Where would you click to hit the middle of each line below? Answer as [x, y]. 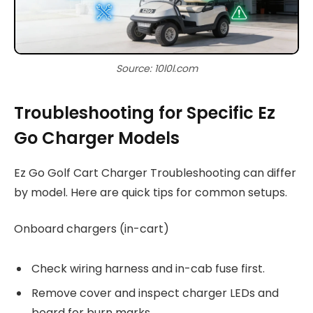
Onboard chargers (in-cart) [92, 229]
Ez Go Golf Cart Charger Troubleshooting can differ [155, 173]
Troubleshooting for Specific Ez [145, 112]
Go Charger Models [97, 138]
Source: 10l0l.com [156, 69]
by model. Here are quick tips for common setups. [151, 192]
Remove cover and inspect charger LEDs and [155, 293]
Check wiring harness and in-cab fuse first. [148, 269]
